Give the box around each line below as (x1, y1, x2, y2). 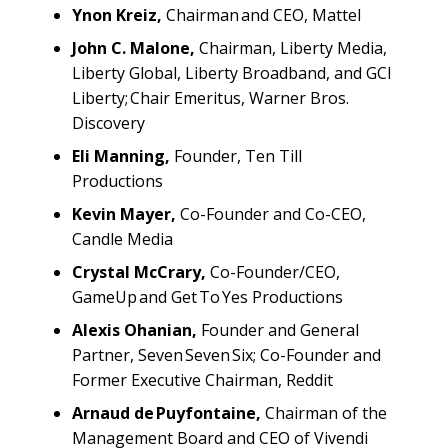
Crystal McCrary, (72, 260, 206, 283)
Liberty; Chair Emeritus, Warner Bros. (72, 86, 349, 109)
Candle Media (72, 227, 177, 250)
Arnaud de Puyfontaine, (72, 401, 261, 424)
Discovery (72, 111, 151, 134)
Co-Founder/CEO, (206, 260, 340, 283)
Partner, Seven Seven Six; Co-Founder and (72, 343, 381, 366)
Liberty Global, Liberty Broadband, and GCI (72, 61, 392, 84)
